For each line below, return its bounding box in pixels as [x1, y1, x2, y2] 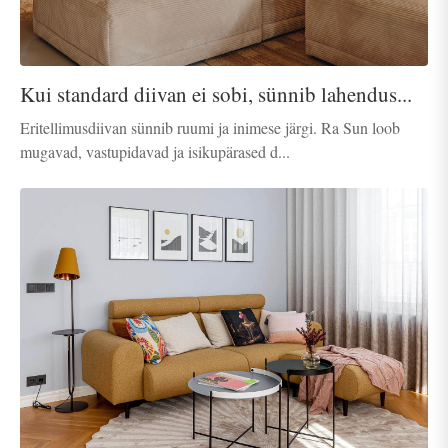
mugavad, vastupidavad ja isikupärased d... [20, 141, 290, 163]
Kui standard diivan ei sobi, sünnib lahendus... [20, 80, 412, 109]
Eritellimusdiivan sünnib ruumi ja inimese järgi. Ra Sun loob [20, 117, 400, 139]
